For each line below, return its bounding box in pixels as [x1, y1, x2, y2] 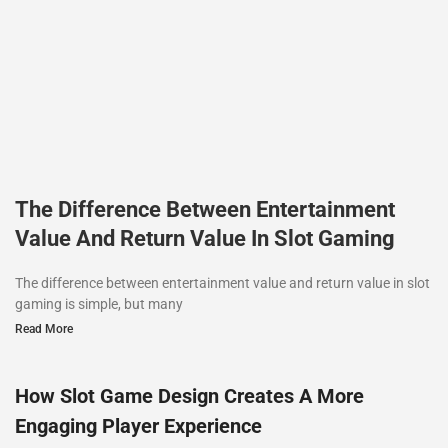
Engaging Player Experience [15, 413, 262, 438]
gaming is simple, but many [15, 295, 183, 312]
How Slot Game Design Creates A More [15, 383, 364, 408]
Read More [15, 321, 73, 336]
